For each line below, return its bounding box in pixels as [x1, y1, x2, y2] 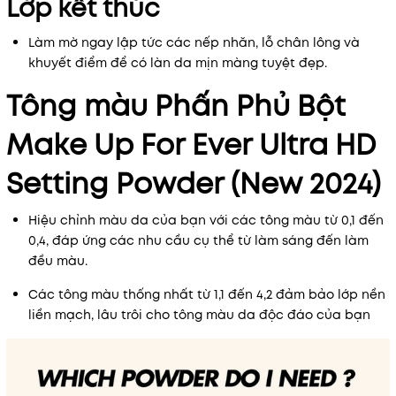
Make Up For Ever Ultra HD [6, 125, 376, 165]
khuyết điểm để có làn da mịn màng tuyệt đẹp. [28, 54, 327, 72]
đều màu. [28, 252, 88, 270]
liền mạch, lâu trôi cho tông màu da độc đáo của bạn [28, 306, 370, 324]
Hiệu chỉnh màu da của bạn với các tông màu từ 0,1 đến [28, 211, 384, 229]
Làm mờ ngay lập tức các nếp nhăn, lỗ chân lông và [28, 34, 360, 51]
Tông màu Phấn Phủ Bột [6, 86, 346, 126]
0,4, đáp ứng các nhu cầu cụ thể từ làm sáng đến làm [28, 232, 369, 249]
